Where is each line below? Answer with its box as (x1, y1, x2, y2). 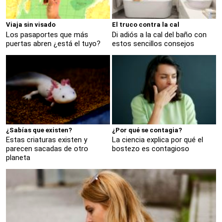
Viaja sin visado (6, 20, 55, 28)
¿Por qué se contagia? (112, 126, 182, 134)
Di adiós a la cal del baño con (112, 30, 207, 39)
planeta (6, 153, 30, 163)
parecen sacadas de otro (6, 144, 88, 154)
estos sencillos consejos (112, 39, 194, 48)
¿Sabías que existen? (6, 126, 72, 134)
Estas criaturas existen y (6, 135, 87, 145)
